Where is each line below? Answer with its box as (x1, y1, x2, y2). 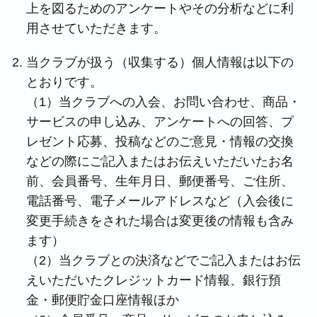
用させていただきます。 (26, 21, 167, 35)
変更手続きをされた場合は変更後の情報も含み (26, 214, 294, 228)
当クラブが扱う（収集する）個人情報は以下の (26, 55, 294, 69)
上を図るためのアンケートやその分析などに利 (26, 1, 294, 16)
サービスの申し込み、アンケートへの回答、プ (26, 115, 294, 129)
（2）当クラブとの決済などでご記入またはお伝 (26, 253, 301, 267)
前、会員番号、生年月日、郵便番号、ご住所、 (26, 174, 294, 188)
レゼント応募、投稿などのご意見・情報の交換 (26, 134, 294, 149)
